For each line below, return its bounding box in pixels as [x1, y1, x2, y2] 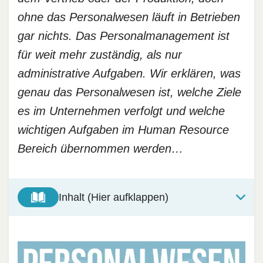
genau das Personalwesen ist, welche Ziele [18, 86, 241, 99]
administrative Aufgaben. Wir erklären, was [18, 67, 241, 80]
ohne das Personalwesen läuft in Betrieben [18, 11, 240, 23]
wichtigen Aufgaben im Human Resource [18, 123, 229, 136]
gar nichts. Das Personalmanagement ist [18, 29, 230, 42]
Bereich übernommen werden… [18, 142, 183, 155]
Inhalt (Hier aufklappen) [59, 191, 168, 203]
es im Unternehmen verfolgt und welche [18, 104, 225, 117]
